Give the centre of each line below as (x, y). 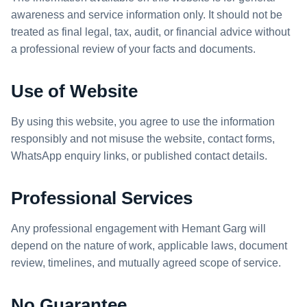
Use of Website (74, 91)
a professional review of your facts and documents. (133, 49)
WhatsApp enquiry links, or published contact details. (139, 156)
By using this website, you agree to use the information (143, 122)
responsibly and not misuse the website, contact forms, (143, 139)
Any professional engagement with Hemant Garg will (138, 229)
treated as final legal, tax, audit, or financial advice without (150, 32)
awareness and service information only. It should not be (147, 15)
